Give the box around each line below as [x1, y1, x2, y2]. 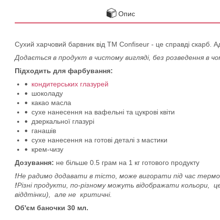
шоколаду [31, 89, 63, 97]
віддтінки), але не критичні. [15, 191, 112, 198]
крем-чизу [31, 145, 63, 153]
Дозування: [15, 159, 56, 166]
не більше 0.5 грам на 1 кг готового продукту [56, 159, 199, 166]
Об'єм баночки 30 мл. [15, 204, 88, 212]
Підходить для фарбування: [15, 67, 113, 75]
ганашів [31, 127, 56, 135]
